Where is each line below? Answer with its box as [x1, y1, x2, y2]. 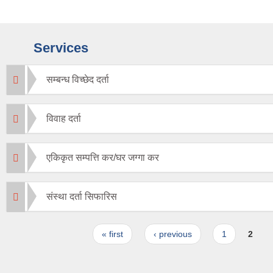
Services [34, 40, 88, 56]
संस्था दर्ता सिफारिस [46, 191, 117, 202]
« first [102, 229, 124, 239]
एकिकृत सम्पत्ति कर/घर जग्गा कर [46, 152, 159, 163]
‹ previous [153, 229, 192, 239]
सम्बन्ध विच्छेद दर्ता [46, 74, 109, 85]
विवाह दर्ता [46, 113, 81, 124]
